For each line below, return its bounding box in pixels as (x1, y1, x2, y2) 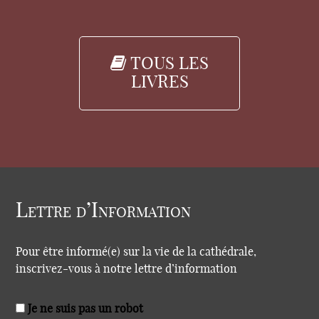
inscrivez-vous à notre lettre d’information (16, 263, 238, 275)
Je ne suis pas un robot (25, 303, 144, 315)
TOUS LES (126, 55, 209, 73)
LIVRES (130, 73, 189, 91)
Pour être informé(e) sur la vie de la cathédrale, (16, 246, 257, 258)
